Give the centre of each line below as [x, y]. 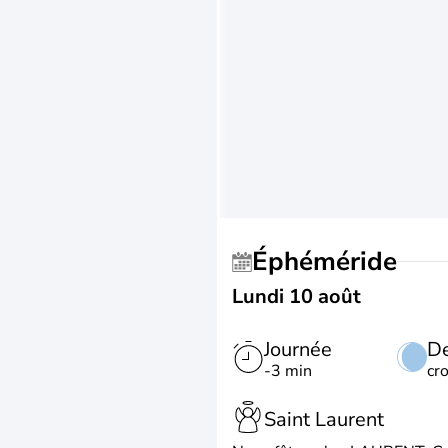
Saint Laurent [324, 419]
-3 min [288, 371]
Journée [298, 349]
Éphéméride [332, 261]
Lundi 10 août [296, 296]
